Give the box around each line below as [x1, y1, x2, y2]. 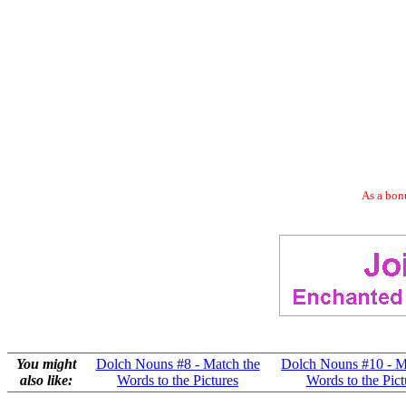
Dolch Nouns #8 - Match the [95, 356, 260, 372]
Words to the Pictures [117, 372, 238, 388]
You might [16, 356, 76, 372]
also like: [20, 372, 72, 388]
